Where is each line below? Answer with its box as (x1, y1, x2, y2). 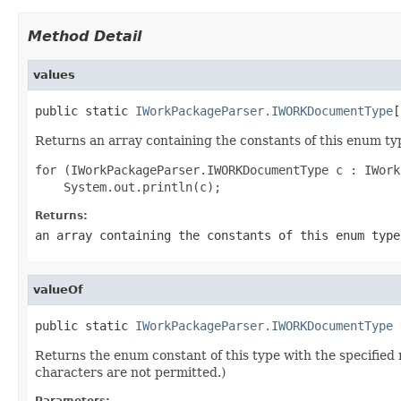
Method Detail (28, 27, 141, 45)
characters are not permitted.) (35, 364, 226, 380)
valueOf (33, 282, 83, 296)
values (33, 67, 75, 81)
